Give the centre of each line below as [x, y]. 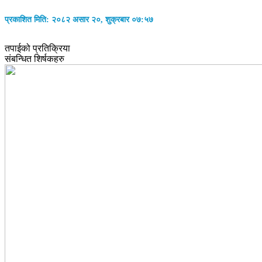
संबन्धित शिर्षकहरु [35, 59]
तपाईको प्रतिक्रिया [37, 49]
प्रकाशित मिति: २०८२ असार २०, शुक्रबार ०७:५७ [79, 19]
